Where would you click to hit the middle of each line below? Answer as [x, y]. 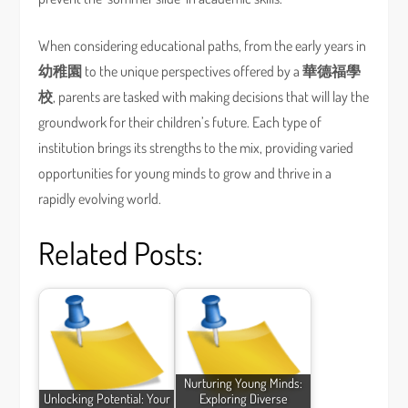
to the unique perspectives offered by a [193, 71]
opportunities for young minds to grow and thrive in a [185, 173]
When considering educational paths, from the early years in [203, 46]
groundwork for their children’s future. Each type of [180, 122]
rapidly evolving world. [100, 199]
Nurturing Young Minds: [244, 383]
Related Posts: [121, 253]
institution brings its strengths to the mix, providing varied [196, 148]
